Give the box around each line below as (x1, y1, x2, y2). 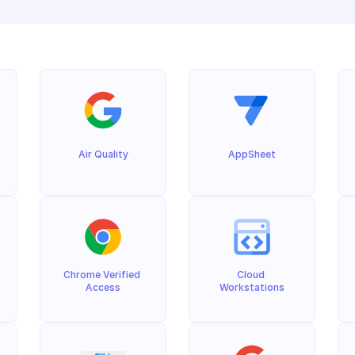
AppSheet (228, 148, 276, 160)
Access (86, 281, 120, 293)
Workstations (219, 281, 284, 293)
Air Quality (78, 148, 128, 160)
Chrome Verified (63, 269, 140, 281)
